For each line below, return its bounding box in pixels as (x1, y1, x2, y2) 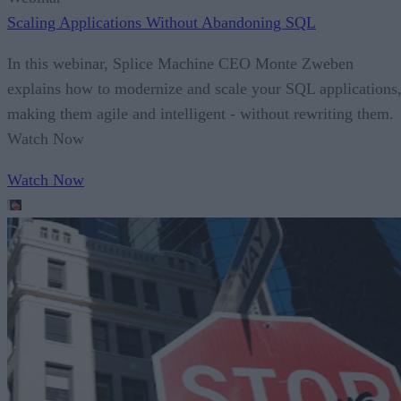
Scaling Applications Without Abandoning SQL (7, 13, 316, 32)
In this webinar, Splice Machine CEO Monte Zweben (7, 55, 354, 73)
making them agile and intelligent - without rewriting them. (7, 105, 394, 124)
